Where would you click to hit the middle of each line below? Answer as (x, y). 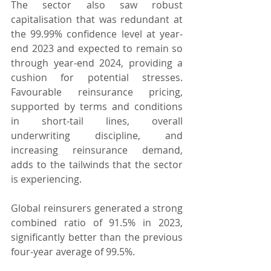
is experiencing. (46, 179)
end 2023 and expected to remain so (97, 48)
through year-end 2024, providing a (97, 63)
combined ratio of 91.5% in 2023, (97, 222)
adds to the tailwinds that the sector (97, 164)
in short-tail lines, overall (97, 121)
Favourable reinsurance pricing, (97, 92)
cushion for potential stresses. (97, 77)
